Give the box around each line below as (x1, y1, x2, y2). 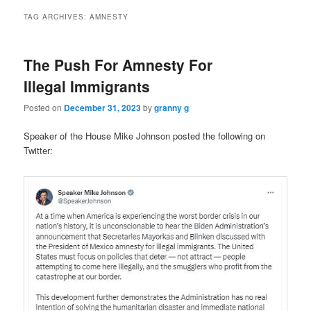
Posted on (24, 101, 65, 114)
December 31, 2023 (64, 101, 142, 115)
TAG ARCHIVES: (24, 11, 90, 22)
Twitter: (24, 144, 53, 158)
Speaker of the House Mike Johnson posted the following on (24, 129, 266, 143)
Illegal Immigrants (24, 75, 151, 96)
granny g (154, 101, 190, 115)
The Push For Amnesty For (24, 53, 213, 75)
